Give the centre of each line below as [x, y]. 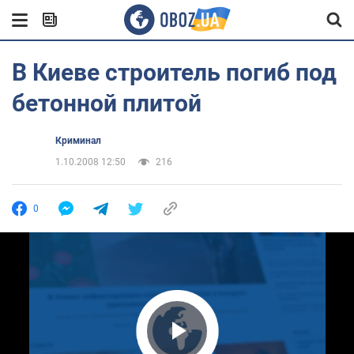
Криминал [78, 141]
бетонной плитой [107, 103]
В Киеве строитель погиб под [174, 72]
